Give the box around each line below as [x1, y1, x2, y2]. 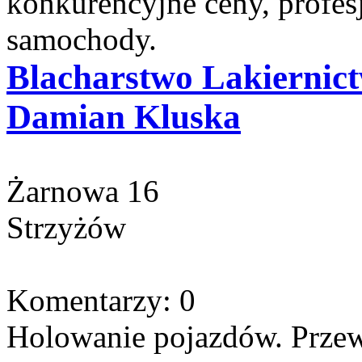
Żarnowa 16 [6, 173, 159, 208]
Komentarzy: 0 [6, 282, 196, 318]
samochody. [6, 21, 157, 57]
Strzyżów [6, 209, 126, 245]
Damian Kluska [6, 97, 241, 136]
